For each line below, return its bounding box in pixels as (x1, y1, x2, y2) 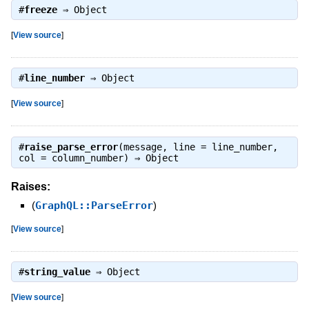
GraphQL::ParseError (34, 199, 153, 212)
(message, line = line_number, (117, 141, 278, 152)
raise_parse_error (23, 141, 118, 152)
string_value (23, 266, 90, 277)
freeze (23, 3, 57, 15)
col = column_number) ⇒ (18, 152, 146, 163)
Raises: (10, 180, 50, 192)
